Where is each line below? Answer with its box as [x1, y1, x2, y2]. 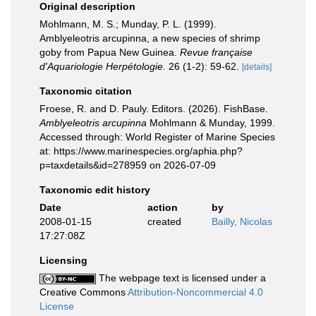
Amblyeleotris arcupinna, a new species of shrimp [39, 32, 260, 44]
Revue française [180, 47, 253, 58]
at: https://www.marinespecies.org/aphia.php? [39, 145, 243, 157]
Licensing [39, 255, 87, 266]
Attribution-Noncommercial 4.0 [128, 286, 263, 298]
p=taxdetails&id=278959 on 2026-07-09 [39, 159, 216, 171]
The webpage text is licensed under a [96, 272, 266, 284]
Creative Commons [39, 286, 128, 298]
